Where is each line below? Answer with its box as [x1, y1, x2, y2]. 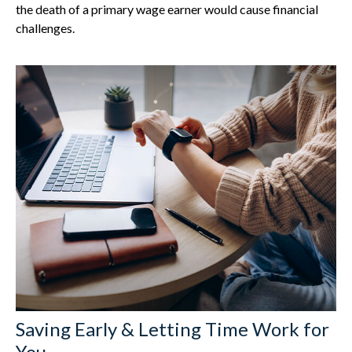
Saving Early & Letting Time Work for [16, 317, 329, 341]
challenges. [16, 20, 75, 36]
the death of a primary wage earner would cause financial [16, 2, 318, 17]
